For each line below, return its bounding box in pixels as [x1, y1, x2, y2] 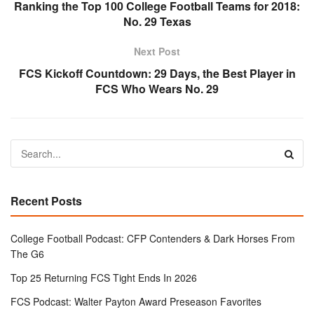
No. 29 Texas [123, 13, 191, 30]
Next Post [134, 44, 180, 59]
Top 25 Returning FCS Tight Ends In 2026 [11, 271, 197, 285]
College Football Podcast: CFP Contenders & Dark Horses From [11, 231, 295, 246]
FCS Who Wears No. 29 [95, 81, 219, 97]
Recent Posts [11, 193, 82, 210]
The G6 [11, 247, 44, 261]
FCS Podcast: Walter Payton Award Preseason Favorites [11, 294, 261, 309]
